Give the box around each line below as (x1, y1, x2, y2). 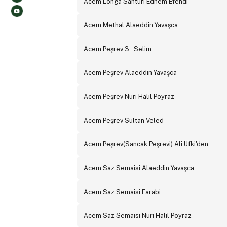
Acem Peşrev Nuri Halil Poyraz (83, 93, 174, 101)
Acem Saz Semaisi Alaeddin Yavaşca (83, 164, 194, 172)
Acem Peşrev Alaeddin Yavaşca (83, 69, 177, 77)
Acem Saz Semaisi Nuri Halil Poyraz (83, 212, 192, 220)
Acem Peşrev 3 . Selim (83, 45, 152, 53)
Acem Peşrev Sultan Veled (83, 117, 164, 125)
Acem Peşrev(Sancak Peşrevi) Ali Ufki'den (83, 140, 208, 148)
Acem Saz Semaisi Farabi (83, 188, 161, 196)
